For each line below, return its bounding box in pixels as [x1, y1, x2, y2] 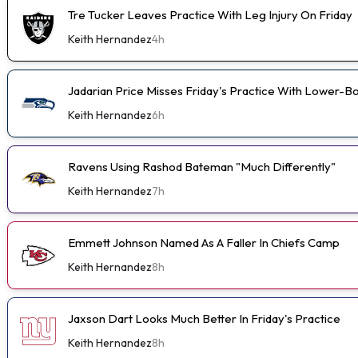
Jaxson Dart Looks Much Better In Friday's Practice [68, 310, 340, 326]
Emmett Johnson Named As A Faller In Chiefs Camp [68, 234, 340, 250]
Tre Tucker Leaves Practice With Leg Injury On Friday [68, 6, 352, 22]
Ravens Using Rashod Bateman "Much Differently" [68, 158, 336, 174]
